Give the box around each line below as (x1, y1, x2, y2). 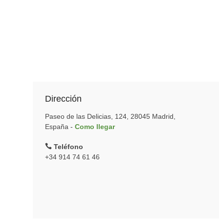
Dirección (45, 94, 82, 104)
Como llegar (75, 123, 115, 131)
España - (45, 123, 75, 131)
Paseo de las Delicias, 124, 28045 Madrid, (45, 112, 175, 120)
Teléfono (52, 143, 83, 151)
